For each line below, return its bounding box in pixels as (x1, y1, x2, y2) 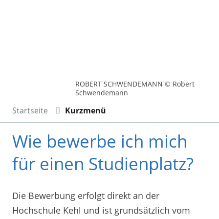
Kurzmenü (65, 105, 106, 116)
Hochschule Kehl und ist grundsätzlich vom (12, 204, 190, 216)
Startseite (12, 105, 48, 116)
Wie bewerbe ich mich (12, 130, 187, 153)
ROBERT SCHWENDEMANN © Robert (75, 79, 195, 89)
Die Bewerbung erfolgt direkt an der (12, 189, 159, 201)
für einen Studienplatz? (12, 152, 194, 175)
